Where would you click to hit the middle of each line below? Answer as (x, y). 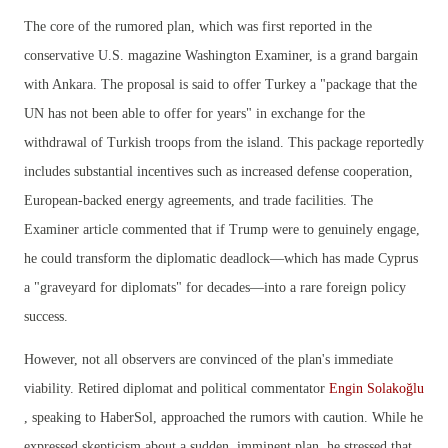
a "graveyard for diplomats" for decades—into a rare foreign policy (215, 288)
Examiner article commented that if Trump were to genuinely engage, (222, 230)
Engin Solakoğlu (376, 389)
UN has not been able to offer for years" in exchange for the (194, 114)
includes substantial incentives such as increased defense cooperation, (218, 172)
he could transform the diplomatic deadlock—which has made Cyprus (221, 259)
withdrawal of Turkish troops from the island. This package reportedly (224, 143)
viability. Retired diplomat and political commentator (176, 389)
